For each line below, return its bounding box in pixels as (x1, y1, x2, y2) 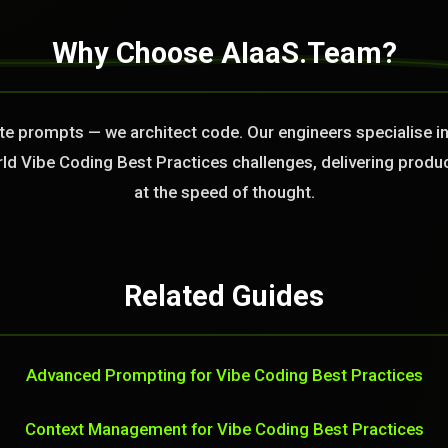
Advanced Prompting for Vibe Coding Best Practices (25, 365, 423, 385)
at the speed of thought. (133, 182, 315, 202)
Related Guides (124, 279, 324, 313)
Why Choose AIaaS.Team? (51, 36, 397, 70)
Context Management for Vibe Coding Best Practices (24, 419, 424, 439)
